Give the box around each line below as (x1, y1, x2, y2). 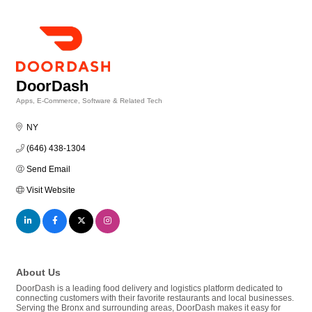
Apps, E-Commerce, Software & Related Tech (16, 97, 162, 105)
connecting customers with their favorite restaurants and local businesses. (16, 293, 294, 304)
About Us (16, 267, 61, 279)
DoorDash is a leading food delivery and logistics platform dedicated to (16, 283, 283, 294)
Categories (15, 107, 52, 115)
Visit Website (26, 185, 75, 196)
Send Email (26, 164, 70, 175)
